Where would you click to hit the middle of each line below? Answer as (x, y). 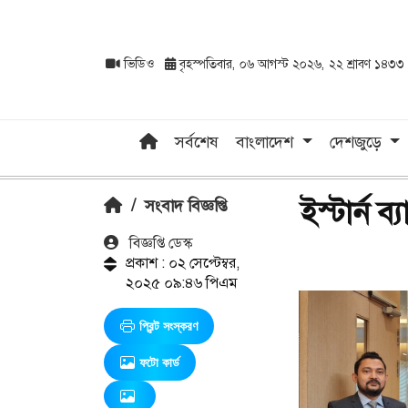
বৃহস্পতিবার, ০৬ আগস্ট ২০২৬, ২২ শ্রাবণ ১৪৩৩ (290, 64)
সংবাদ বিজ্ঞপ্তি (186, 205)
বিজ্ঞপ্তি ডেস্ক (159, 242)
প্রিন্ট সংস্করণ (168, 326)
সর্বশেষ (197, 142)
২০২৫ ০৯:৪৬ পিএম (181, 282)
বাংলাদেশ (267, 142)
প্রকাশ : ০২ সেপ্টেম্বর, (182, 262)
